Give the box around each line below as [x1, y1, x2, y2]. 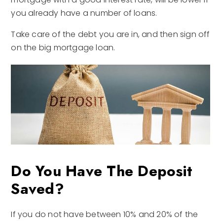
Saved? [11, 178, 64, 200]
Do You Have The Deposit [11, 160, 193, 182]
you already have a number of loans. [11, 7, 157, 19]
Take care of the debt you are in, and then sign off [11, 29, 210, 40]
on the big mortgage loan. [11, 42, 115, 54]
